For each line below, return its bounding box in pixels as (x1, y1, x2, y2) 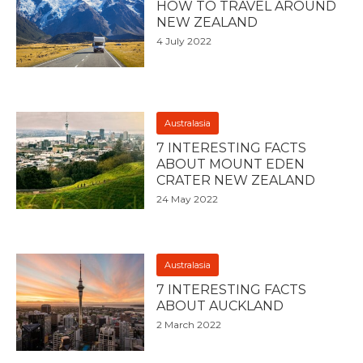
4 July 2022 (156, 35, 212, 47)
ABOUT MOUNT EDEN (156, 156, 305, 172)
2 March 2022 (156, 318, 222, 331)
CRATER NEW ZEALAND (156, 173, 316, 188)
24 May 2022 (156, 193, 219, 205)
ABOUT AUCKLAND (156, 298, 284, 314)
